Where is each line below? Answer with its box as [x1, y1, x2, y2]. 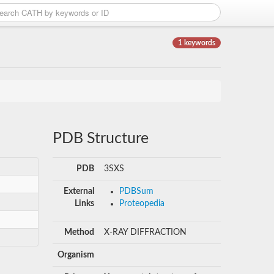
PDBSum [119, 187, 154, 196]
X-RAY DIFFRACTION [103, 228, 187, 237]
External [63, 187, 94, 196]
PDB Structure [52, 131, 149, 146]
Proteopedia [119, 199, 165, 208]
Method [64, 228, 94, 237]
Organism [57, 251, 94, 259]
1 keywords [178, 39, 215, 46]
